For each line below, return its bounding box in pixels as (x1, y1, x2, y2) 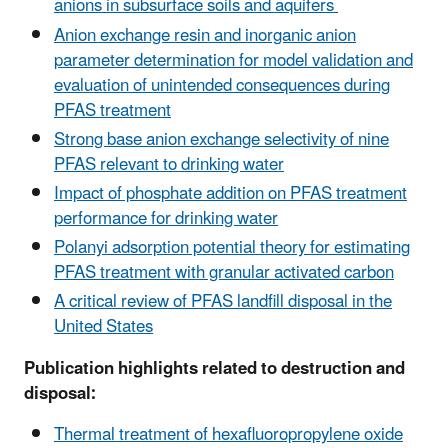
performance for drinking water (54, 200, 278, 237)
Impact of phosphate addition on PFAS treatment (54, 175, 407, 212)
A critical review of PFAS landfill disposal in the (54, 284, 392, 321)
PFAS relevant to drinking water (54, 146, 284, 183)
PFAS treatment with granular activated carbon (54, 255, 394, 292)
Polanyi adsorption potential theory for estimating (54, 230, 410, 267)
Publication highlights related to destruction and (24, 351, 405, 388)
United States (54, 309, 153, 346)
